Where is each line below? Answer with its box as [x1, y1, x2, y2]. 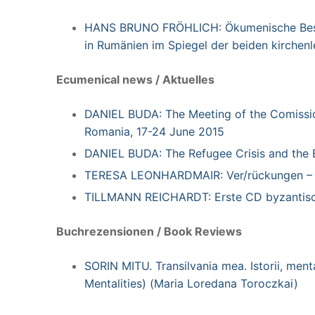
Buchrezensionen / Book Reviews [56, 224, 242, 238]
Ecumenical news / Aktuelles [56, 72, 214, 86]
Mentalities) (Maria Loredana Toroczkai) [84, 276, 298, 290]
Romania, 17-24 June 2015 [84, 124, 224, 139]
